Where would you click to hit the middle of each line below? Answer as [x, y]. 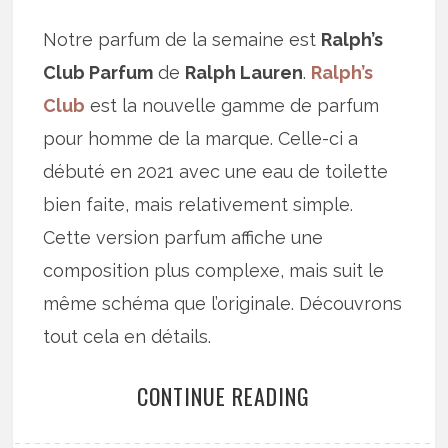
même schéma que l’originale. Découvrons [223, 304]
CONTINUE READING [224, 396]
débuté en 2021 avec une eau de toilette [216, 172]
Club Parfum [98, 73]
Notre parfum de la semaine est [182, 40]
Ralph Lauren [244, 73]
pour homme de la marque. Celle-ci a [201, 139]
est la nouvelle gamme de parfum [232, 106]
